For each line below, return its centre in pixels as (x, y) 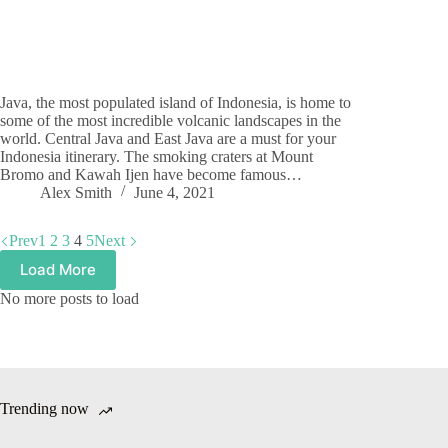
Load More (58, 270)
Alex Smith (76, 192)
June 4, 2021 (174, 192)
